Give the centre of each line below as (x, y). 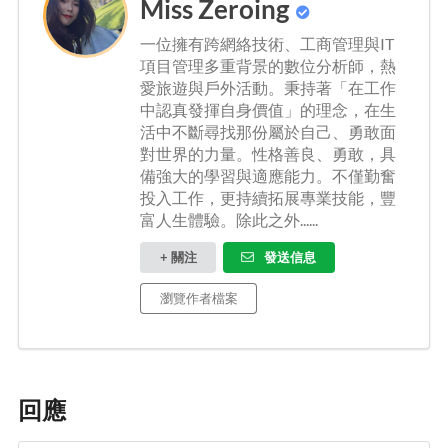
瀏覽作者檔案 (198, 297)
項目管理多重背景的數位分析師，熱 (268, 65)
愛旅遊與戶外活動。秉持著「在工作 (268, 87)
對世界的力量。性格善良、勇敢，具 (268, 153)
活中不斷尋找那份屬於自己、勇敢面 (268, 131)
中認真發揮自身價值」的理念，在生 (268, 109)
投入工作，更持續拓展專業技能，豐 (268, 197)
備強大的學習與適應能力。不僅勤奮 (268, 175)
